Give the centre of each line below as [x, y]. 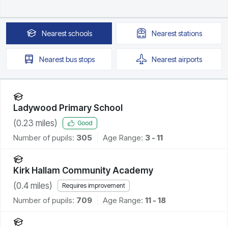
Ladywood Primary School [68, 108]
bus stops [80, 59]
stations [190, 33]
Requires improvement [94, 186]
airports [190, 59]
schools [80, 33]
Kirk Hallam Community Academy [83, 170]
